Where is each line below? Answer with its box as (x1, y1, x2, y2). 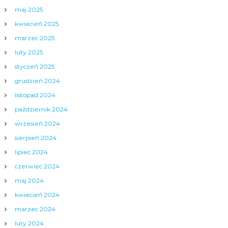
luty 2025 (14, 48, 43, 56)
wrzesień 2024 (14, 120, 60, 127)
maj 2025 (14, 6, 43, 13)
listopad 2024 (14, 91, 55, 99)
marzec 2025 (14, 34, 54, 42)
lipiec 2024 (14, 148, 48, 156)
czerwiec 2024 (14, 162, 60, 170)
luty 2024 (14, 219, 44, 227)
